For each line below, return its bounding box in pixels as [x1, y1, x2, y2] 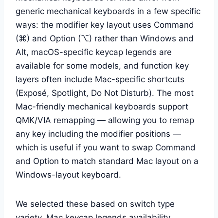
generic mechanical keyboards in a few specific [16, 6, 200, 16]
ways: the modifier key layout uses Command [16, 19, 194, 30]
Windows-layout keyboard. [16, 169, 121, 180]
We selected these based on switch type [16, 199, 175, 209]
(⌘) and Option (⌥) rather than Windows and [16, 33, 194, 43]
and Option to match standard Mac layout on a [16, 156, 199, 166]
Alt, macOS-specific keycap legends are [16, 47, 172, 57]
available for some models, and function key [16, 60, 189, 71]
